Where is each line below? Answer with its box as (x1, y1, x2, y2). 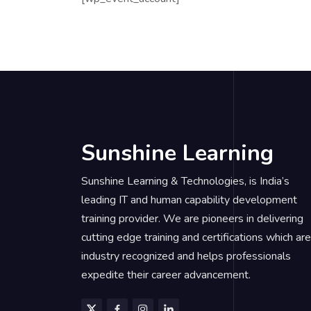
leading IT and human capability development (81, 192, 297, 208)
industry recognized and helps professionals (81, 249, 291, 264)
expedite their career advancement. (81, 267, 251, 283)
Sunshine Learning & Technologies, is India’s (81, 174, 289, 189)
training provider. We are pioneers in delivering (81, 211, 303, 226)
